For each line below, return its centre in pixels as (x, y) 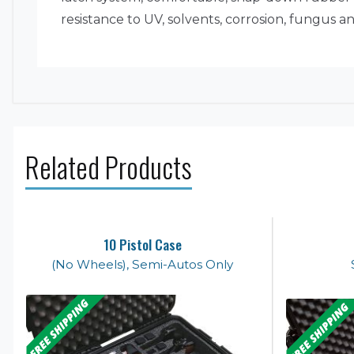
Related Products (109, 166)
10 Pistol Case (142, 244)
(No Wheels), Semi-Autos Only (143, 264)
